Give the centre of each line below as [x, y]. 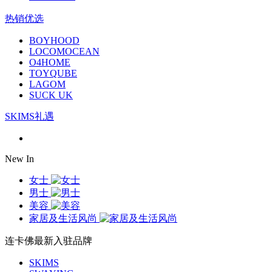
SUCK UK [51, 95]
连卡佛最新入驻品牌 [49, 241]
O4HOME [50, 62]
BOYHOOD [54, 40]
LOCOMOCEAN [64, 51]
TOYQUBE [53, 73]
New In [19, 159]
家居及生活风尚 [63, 218]
